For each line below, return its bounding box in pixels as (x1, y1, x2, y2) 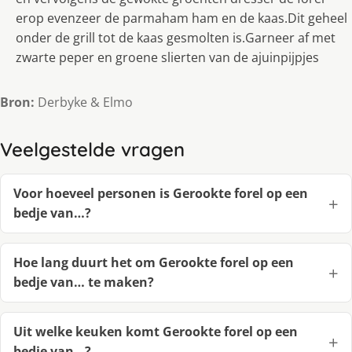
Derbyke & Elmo (35, 93, 133, 112)
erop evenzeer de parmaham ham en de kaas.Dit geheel (16, 9, 347, 27)
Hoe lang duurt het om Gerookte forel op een (13, 254, 294, 272)
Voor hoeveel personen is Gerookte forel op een (13, 185, 308, 203)
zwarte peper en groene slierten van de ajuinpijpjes (16, 49, 319, 67)
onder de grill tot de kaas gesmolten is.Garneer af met (16, 29, 335, 47)
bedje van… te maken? (13, 273, 154, 291)
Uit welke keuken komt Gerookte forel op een (13, 323, 298, 341)
